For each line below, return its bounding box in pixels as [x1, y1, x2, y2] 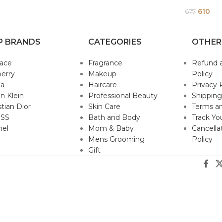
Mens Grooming [88, 135, 145, 144]
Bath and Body [88, 113, 140, 122]
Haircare [88, 80, 117, 89]
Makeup [88, 69, 116, 78]
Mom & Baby [88, 124, 134, 133]
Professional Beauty [88, 91, 158, 100]
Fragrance [88, 58, 122, 67]
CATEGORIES [88, 37, 142, 47]
